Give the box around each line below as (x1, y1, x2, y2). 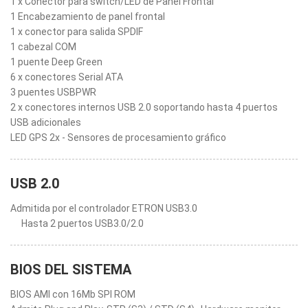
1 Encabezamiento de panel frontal (10, 11, 165, 22)
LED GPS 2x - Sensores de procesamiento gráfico (10, 132, 226, 143)
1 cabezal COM (10, 41, 76, 52)
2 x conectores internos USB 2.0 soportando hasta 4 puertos (10, 102, 278, 113)
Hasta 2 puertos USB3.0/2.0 (21, 218, 144, 229)
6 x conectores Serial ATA (10, 71, 123, 82)
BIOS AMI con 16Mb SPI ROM (10, 289, 135, 300)
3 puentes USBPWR (10, 87, 96, 98)
